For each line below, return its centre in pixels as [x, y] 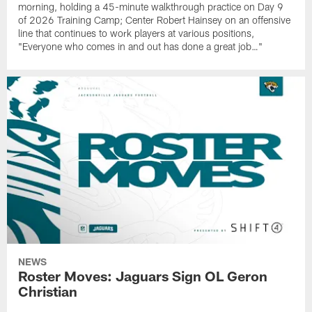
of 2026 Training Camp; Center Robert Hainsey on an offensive [155, 19]
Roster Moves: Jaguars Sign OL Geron [143, 276]
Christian [48, 291]
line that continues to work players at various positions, [136, 33]
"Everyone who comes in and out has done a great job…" [141, 46]
